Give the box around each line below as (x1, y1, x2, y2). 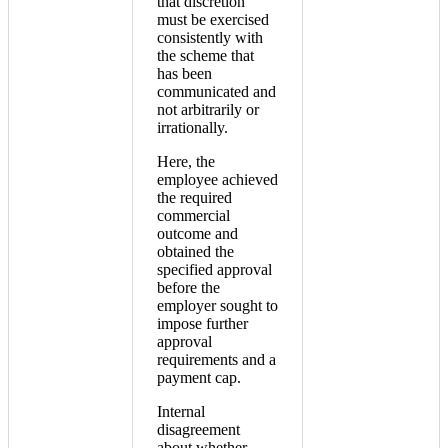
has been (157, 65, 212, 83)
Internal (157, 403, 205, 421)
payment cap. (157, 369, 241, 387)
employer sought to (157, 297, 278, 315)
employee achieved (157, 171, 278, 189)
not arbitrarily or (157, 101, 259, 119)
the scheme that (157, 47, 254, 65)
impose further (157, 315, 248, 333)
